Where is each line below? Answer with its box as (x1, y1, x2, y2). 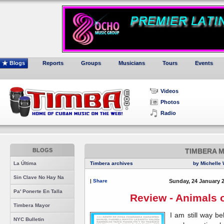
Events (195, 60, 213, 66)
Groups (81, 60, 101, 66)
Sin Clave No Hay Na (13, 174, 64, 180)
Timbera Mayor (13, 202, 50, 208)
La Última (13, 160, 36, 166)
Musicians (118, 60, 145, 66)
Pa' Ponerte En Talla (13, 188, 62, 194)
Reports (42, 60, 63, 66)
